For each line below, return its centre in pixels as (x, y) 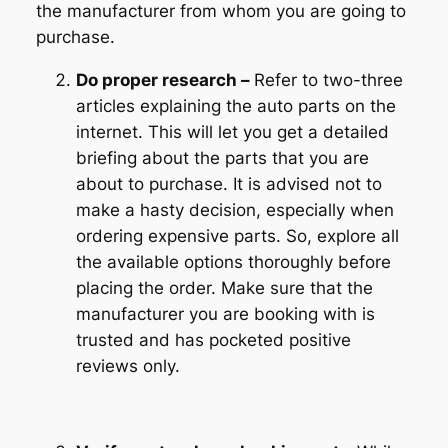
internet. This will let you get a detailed (232, 132)
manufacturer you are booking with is (225, 314)
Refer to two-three (328, 80)
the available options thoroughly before (233, 262)
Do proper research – (164, 80)
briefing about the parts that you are (222, 158)
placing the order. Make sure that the (224, 288)
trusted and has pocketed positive (213, 340)
